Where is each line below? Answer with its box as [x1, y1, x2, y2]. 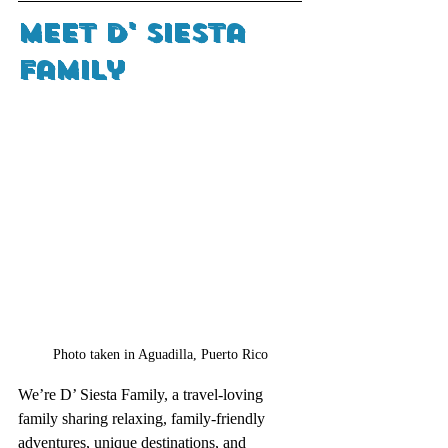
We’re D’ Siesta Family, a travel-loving [18, 385, 267, 403]
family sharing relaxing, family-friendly [18, 409, 269, 427]
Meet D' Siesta [18, 16, 255, 49]
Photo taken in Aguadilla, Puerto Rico [52, 346, 268, 362]
